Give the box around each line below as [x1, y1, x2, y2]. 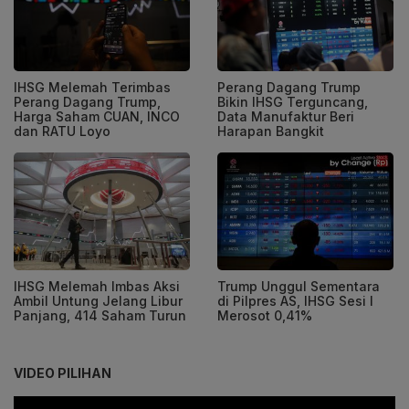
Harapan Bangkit [217, 123, 324, 140]
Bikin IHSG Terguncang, [217, 94, 368, 110]
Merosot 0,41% [217, 307, 312, 323]
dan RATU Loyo [14, 123, 110, 140]
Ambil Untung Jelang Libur [14, 292, 183, 309]
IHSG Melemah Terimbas [14, 79, 171, 96]
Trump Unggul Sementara [217, 278, 380, 294]
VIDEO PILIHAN [14, 364, 111, 381]
